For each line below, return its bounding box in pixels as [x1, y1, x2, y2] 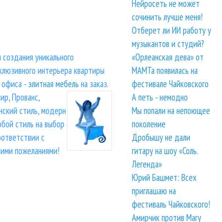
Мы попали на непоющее [132, 105, 211, 117]
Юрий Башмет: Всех [132, 171, 197, 184]
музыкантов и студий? [132, 38, 205, 50]
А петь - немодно [132, 91, 188, 104]
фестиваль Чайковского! [132, 198, 211, 211]
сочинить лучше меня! [132, 11, 203, 23]
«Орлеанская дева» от [132, 51, 204, 63]
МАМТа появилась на [132, 64, 198, 77]
